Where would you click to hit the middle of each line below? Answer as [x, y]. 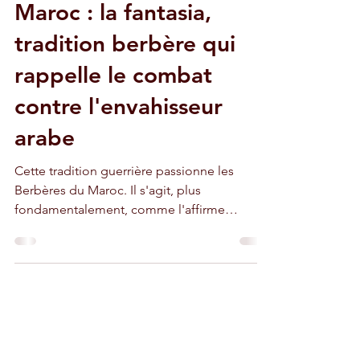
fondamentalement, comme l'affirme [120, 280]
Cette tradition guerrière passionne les [124, 241]
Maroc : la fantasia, [113, 83]
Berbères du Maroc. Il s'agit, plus [72, 261]
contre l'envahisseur [119, 177]
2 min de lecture [116, 39]
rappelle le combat [113, 145]
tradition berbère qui [125, 114]
